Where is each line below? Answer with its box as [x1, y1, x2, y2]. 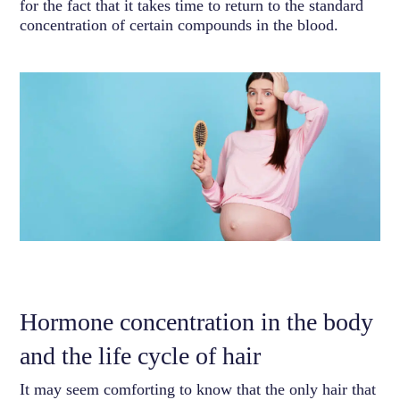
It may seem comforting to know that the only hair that [20, 379, 377, 398]
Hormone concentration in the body [20, 307, 374, 336]
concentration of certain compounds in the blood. [20, 16, 339, 34]
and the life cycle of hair [20, 341, 262, 370]
